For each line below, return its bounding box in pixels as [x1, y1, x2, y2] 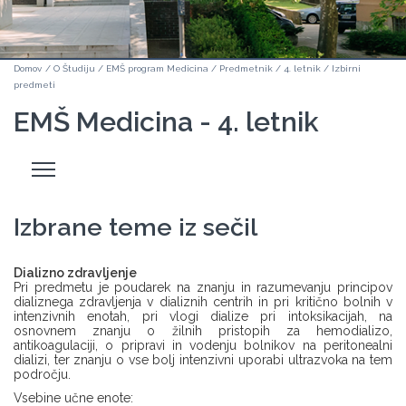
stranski [33, 169, 76, 183]
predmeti [14, 80, 55, 90]
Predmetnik [219, 63, 273, 73]
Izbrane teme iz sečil [14, 213, 257, 241]
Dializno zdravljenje [14, 266, 137, 280]
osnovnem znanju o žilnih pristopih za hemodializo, [14, 324, 392, 338]
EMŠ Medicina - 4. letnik [14, 106, 319, 138]
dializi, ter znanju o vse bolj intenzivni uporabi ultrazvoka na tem [14, 353, 392, 367]
